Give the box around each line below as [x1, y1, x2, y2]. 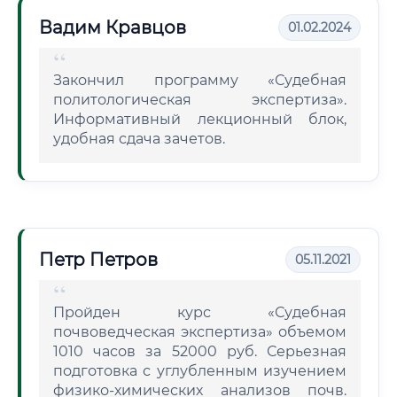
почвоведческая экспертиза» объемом [53, 323, 346, 340]
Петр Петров [39, 249, 158, 270]
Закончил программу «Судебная [53, 72, 346, 89]
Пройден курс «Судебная [53, 304, 346, 321]
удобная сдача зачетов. [53, 130, 225, 147]
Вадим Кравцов [39, 17, 186, 38]
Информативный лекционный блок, [53, 111, 346, 128]
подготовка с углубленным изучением [53, 362, 346, 379]
